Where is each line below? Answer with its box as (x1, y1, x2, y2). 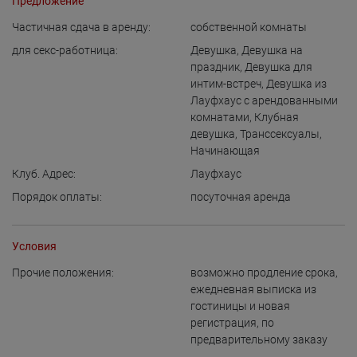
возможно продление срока (190, 266, 335, 279)
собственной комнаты (190, 21, 307, 33)
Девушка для (245, 61, 312, 73)
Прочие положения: (12, 266, 114, 279)
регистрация (190, 316, 257, 329)
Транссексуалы (240, 127, 320, 140)
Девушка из (266, 77, 327, 90)
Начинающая (190, 144, 260, 157)
